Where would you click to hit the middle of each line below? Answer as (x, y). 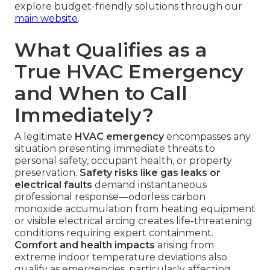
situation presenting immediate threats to (115, 149)
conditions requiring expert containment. (114, 233)
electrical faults (53, 185)
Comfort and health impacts (85, 245)
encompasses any (207, 137)
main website (46, 19)
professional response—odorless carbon (110, 197)
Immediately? (84, 115)
